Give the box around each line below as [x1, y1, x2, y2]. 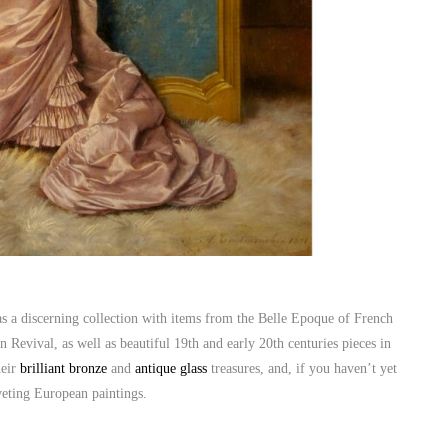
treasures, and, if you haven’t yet [207, 360, 397, 376]
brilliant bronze [20, 360, 107, 376]
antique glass [135, 360, 207, 376]
